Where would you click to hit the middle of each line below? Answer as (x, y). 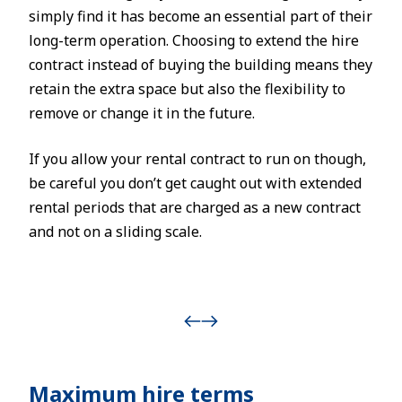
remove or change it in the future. (142, 113)
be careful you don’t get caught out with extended (195, 183)
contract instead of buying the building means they (201, 65)
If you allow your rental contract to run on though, (197, 159)
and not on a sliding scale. (115, 232)
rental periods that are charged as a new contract (195, 207)
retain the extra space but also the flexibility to (187, 89)
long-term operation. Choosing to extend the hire (194, 40)
